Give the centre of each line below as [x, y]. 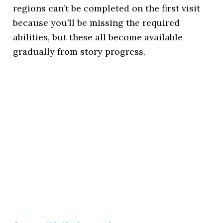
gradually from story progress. [79, 51]
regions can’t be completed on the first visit [107, 8]
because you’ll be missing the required [97, 22]
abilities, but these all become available [98, 37]
